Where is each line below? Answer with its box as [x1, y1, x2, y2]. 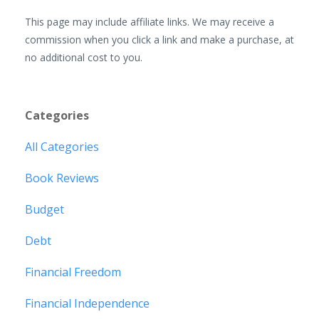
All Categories [25, 139, 99, 155]
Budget [25, 202, 64, 218]
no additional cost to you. [25, 51, 142, 65]
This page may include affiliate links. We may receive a [25, 15, 274, 29]
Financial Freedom [25, 264, 121, 281]
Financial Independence [25, 296, 150, 312]
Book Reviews [25, 170, 99, 187]
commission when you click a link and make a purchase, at [25, 33, 294, 47]
